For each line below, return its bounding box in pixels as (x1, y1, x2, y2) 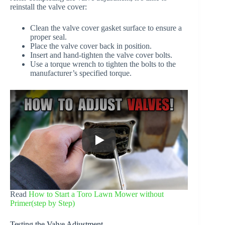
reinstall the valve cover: (10, 3, 87, 12)
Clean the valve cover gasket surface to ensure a (30, 24, 182, 33)
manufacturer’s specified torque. (30, 69, 132, 78)
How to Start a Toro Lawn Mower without (29, 190, 164, 199)
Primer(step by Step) (10, 199, 75, 208)
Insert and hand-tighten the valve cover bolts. (30, 51, 172, 60)
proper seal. (30, 33, 67, 42)
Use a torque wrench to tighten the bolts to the (30, 60, 176, 69)
